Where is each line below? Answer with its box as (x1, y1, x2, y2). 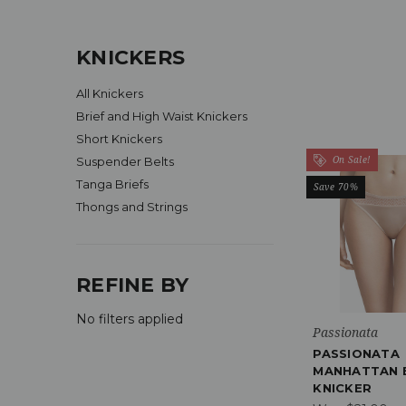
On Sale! (329, 152, 371, 166)
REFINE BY (76, 272, 189, 297)
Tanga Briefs (76, 176, 149, 191)
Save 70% (314, 180, 359, 194)
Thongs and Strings (76, 198, 188, 214)
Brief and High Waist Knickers (76, 108, 247, 123)
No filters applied (76, 310, 183, 327)
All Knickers (76, 85, 143, 101)
